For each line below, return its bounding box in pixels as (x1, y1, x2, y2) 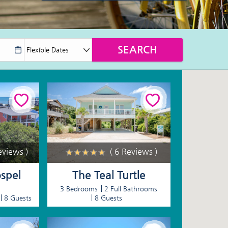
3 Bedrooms (60, 184, 98, 192)
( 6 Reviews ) (109, 146, 158, 156)
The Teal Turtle (72, 168, 146, 181)
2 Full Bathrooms (104, 184, 158, 192)
